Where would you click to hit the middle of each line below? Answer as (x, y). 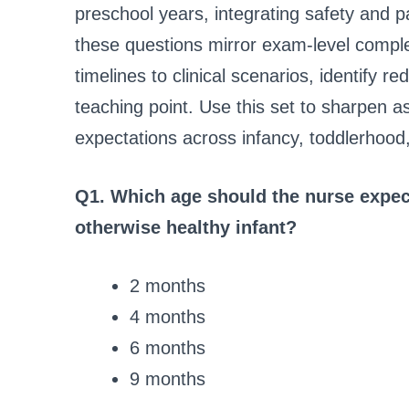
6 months (168, 347)
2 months (168, 285)
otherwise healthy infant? (186, 227)
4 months (168, 316)
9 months (168, 378)
